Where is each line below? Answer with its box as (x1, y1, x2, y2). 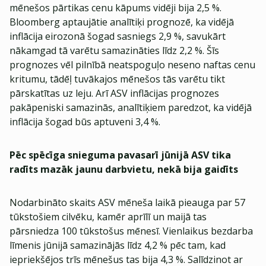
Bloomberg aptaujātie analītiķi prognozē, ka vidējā (9, 15, 234, 28)
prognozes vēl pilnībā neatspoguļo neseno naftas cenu (9, 58, 255, 71)
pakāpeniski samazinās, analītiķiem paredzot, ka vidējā (9, 101, 252, 114)
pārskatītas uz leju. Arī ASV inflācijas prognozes (9, 87, 219, 100)
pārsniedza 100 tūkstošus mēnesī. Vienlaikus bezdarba (9, 224, 253, 237)
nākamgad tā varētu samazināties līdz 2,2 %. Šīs (9, 44, 219, 57)
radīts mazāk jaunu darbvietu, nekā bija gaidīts (9, 163, 238, 176)
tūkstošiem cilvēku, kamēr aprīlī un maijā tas (9, 210, 207, 223)
